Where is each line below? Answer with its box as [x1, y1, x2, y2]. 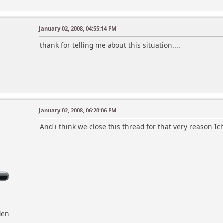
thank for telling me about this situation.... [40, 40, 181, 50]
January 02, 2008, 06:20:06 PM [39, 106, 117, 114]
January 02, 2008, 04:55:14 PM [39, 24, 117, 32]
